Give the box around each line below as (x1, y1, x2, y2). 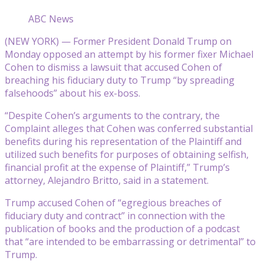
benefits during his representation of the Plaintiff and (5, 134, 242, 148)
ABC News (28, 12, 74, 25)
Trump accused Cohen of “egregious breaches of (5, 196, 222, 209)
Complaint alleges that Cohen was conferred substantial (5, 121, 253, 135)
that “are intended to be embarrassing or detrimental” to (5, 235, 256, 248)
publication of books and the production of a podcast (5, 222, 240, 235)
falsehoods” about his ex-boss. (5, 86, 140, 100)
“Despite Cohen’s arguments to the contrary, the (5, 108, 220, 122)
